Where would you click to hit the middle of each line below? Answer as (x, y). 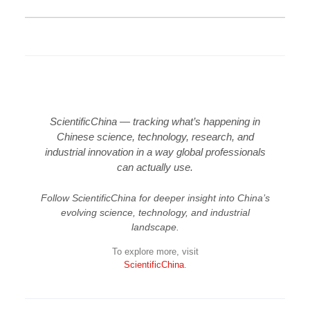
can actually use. (155, 167)
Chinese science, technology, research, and (155, 137)
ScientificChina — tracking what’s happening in (155, 121)
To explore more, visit (155, 251)
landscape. (155, 227)
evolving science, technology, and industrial (155, 212)
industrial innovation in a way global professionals (155, 152)
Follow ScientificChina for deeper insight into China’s (155, 198)
